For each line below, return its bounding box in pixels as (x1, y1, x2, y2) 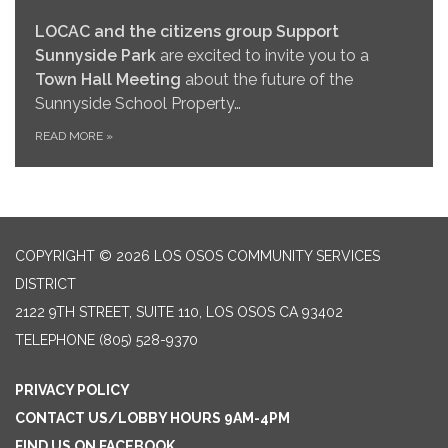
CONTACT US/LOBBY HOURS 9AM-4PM (15, 410, 290, 427)
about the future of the (185, 70, 353, 90)
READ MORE (35, 129, 106, 144)
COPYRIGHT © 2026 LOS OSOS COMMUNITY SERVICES (15, 248, 380, 265)
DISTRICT (15, 276, 76, 293)
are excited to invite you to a (156, 46, 369, 66)
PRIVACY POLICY (15, 382, 130, 399)
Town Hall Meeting (35, 70, 185, 90)
